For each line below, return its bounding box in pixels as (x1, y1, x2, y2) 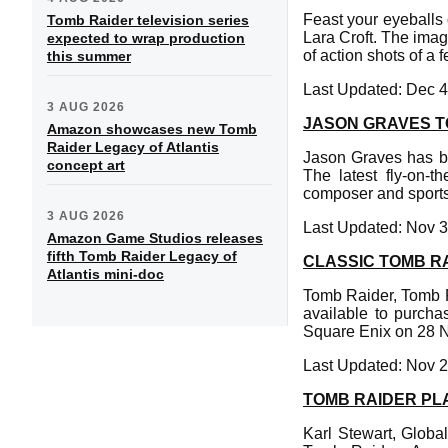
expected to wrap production (47, 29, 245, 46)
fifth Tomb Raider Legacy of (47, 247, 237, 264)
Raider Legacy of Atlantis (47, 138, 219, 155)
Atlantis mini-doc (47, 265, 164, 282)
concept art (47, 156, 125, 173)
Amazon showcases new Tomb (47, 120, 257, 137)
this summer (47, 47, 131, 64)
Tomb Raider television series (47, 11, 249, 28)
